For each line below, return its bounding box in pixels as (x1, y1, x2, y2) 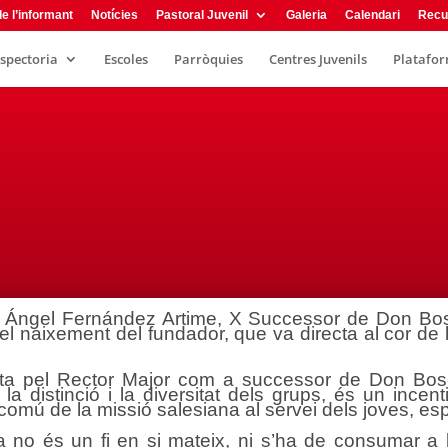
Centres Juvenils (269, 50, 367, 68)
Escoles (104, 50, 148, 68)
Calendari (345, 8, 400, 22)
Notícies (91, 8, 138, 22)
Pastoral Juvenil (156, 8, 248, 22)
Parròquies (174, 50, 243, 68)
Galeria (286, 8, 327, 22)
